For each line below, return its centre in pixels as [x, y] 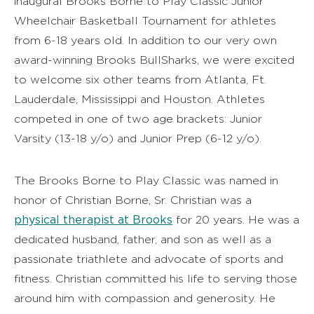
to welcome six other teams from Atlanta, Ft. [140, 80]
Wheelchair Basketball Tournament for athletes [145, 21]
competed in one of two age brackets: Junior [138, 119]
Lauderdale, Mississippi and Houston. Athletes [139, 100]
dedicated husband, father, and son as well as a [143, 240]
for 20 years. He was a [236, 220]
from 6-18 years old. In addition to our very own [145, 41]
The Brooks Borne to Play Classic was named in [146, 181]
